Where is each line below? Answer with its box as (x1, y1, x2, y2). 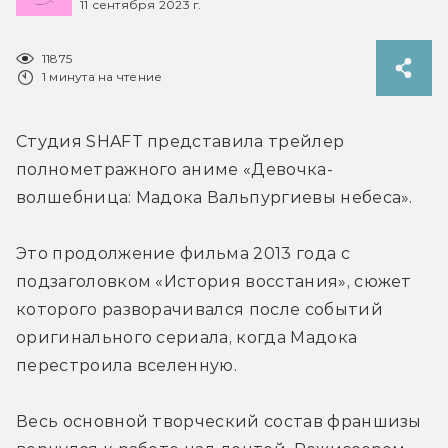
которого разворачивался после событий (16, 299, 383, 319)
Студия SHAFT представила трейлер (16, 131, 345, 151)
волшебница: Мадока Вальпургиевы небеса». (16, 187, 413, 207)
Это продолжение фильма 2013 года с (16, 243, 350, 263)
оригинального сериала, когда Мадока (16, 327, 358, 347)
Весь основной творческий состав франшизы (16, 411, 422, 431)
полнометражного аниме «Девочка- (16, 159, 333, 179)
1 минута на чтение (42, 68, 163, 84)
